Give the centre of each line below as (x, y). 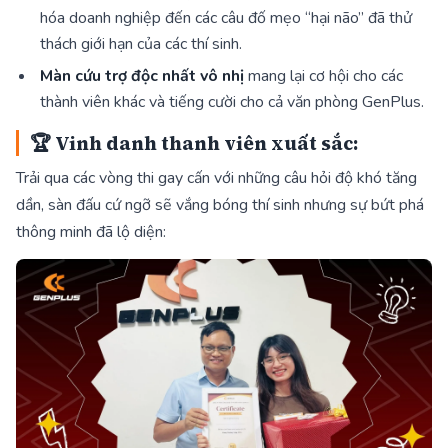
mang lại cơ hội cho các (325, 76)
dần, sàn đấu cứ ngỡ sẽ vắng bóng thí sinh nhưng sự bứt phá (220, 204)
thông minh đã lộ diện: (91, 231)
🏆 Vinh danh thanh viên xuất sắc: (194, 143)
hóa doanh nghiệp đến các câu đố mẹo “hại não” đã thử (226, 17)
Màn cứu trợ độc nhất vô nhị (144, 76)
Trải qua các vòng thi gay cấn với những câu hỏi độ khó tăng (216, 177)
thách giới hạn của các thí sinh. (141, 43)
